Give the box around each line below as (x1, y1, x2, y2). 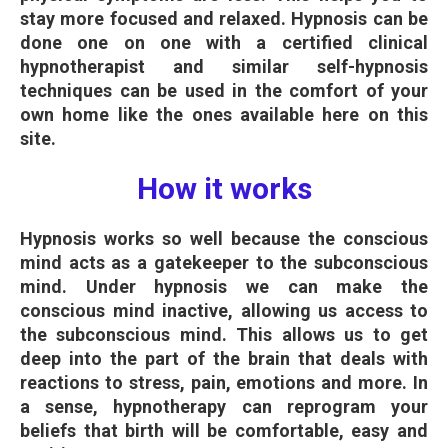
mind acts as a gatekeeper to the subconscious (20, 251, 428, 273)
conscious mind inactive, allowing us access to (20, 299, 428, 321)
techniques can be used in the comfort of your (20, 79, 428, 101)
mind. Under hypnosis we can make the (20, 275, 428, 297)
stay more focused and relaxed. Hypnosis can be (20, 7, 428, 29)
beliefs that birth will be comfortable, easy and (20, 419, 428, 441)
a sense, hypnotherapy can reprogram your (20, 395, 428, 417)
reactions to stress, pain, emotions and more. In (20, 371, 428, 393)
